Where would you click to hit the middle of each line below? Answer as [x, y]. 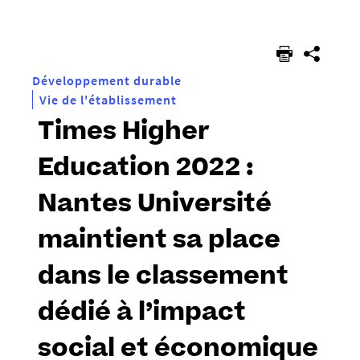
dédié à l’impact [142, 315]
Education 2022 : [146, 170]
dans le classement [163, 278]
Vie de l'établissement [108, 100]
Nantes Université [155, 206]
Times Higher [124, 134]
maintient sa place [159, 242]
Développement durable [107, 81]
